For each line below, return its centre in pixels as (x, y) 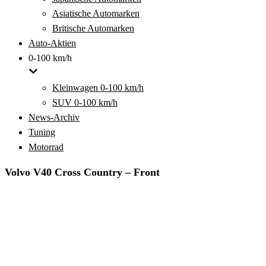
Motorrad (46, 147)
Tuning (42, 132)
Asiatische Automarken (96, 13)
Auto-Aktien (52, 43)
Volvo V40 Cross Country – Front (82, 172)
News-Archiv (54, 117)
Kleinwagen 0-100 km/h (98, 88)
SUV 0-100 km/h (85, 102)
